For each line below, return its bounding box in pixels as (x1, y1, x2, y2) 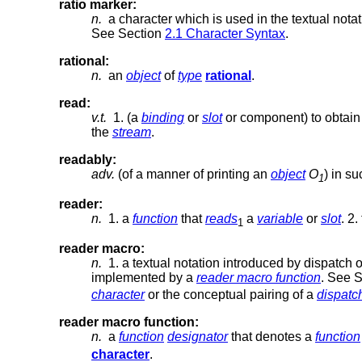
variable (257, 212, 303, 226)
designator (167, 330, 228, 344)
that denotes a (228, 330, 315, 344)
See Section (91, 26, 165, 40)
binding (141, 110, 184, 124)
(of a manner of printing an (115, 166, 271, 181)
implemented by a (91, 271, 196, 285)
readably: (59, 152, 116, 166)
